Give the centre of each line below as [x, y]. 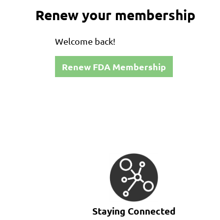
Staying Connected [134, 211]
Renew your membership [115, 15]
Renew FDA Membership [114, 66]
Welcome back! [85, 41]
